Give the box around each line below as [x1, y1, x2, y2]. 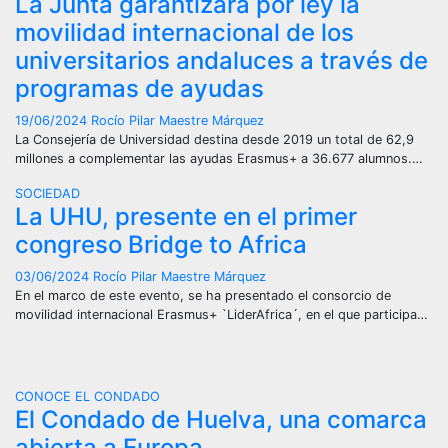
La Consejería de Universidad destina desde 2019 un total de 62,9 [15, 132, 414, 147]
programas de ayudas [15, 74, 264, 103]
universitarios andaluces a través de [15, 46, 428, 75]
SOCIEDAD [15, 186, 80, 201]
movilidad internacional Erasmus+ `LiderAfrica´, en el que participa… [15, 307, 428, 322]
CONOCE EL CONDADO [15, 389, 160, 404]
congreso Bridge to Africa [15, 230, 307, 259]
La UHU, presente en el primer [15, 202, 357, 231]
